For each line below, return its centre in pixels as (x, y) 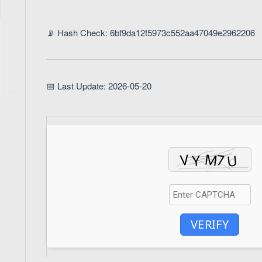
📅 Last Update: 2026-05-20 (99, 85)
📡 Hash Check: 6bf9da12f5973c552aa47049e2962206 (151, 33)
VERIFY (210, 224)
